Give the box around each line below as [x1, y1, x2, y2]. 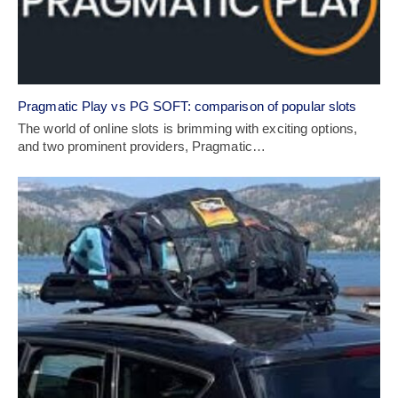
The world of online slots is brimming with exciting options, [18, 121, 358, 137]
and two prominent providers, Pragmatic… [18, 139, 266, 155]
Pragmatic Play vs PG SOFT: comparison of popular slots [18, 99, 357, 115]
